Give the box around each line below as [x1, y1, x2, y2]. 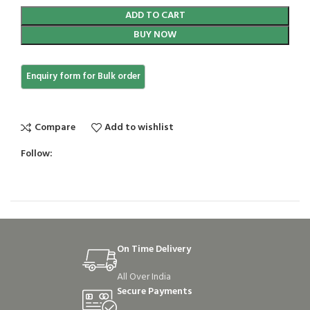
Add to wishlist [104, 119, 174, 136]
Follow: [21, 146, 53, 163]
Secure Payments [117, 284, 192, 300]
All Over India [117, 269, 171, 286]
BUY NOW [134, 27, 176, 44]
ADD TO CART [125, 8, 185, 24]
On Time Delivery [117, 241, 191, 258]
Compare [34, 119, 75, 136]
